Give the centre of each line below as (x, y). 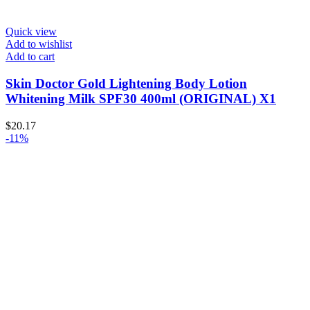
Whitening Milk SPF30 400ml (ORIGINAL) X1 (141, 99)
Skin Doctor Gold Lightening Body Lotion (126, 84)
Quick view (31, 32)
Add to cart (30, 57)
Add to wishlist (39, 44)
